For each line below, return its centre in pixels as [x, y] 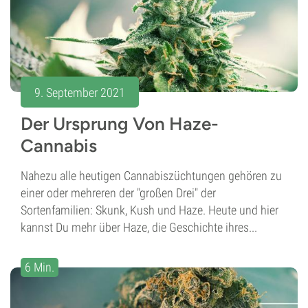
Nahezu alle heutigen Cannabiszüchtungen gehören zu [151, 176]
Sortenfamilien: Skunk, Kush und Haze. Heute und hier [150, 210]
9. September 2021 [80, 92]
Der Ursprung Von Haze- [120, 124]
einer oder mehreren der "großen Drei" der [118, 193]
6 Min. [40, 267]
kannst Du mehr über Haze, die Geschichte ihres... [139, 228]
